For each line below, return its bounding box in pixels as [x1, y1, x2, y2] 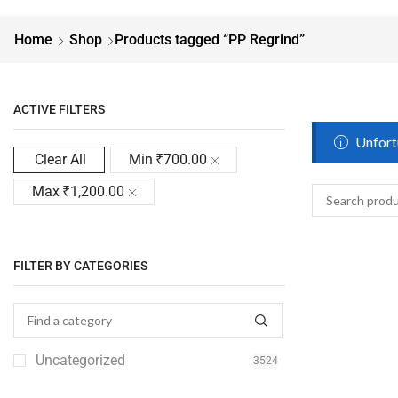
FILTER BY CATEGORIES [13, 258, 147, 273]
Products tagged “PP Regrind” [115, 30, 305, 48]
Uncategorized [36, 352, 125, 370]
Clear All [35, 151, 86, 169]
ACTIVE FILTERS [13, 101, 105, 116]
